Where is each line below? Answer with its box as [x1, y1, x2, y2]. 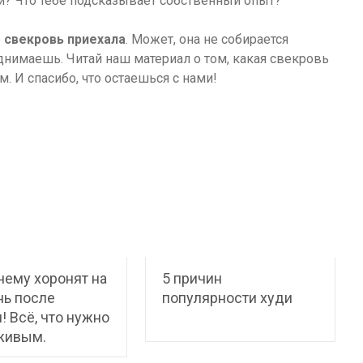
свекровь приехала [4, 32, 126, 47]
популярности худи [162, 289, 293, 306]
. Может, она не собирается [126, 32, 288, 47]
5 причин [162, 270, 223, 287]
